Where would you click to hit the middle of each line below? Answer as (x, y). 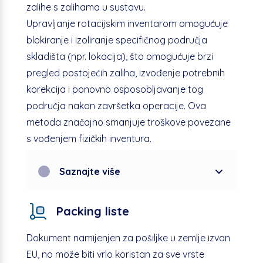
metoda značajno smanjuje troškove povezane (128, 122)
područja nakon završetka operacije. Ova (116, 105)
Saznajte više (90, 171)
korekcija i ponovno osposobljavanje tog (114, 89)
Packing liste (92, 211)
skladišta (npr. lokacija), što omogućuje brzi (119, 56)
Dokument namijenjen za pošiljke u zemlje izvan (128, 237)
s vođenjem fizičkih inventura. (89, 138)
